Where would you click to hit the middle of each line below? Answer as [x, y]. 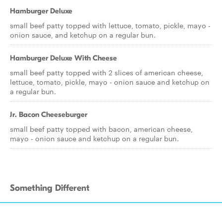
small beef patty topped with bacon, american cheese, [101, 129]
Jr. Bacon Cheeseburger [49, 114]
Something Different [50, 188]
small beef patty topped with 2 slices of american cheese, [107, 72]
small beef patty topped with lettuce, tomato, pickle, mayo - [110, 25]
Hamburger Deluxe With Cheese [63, 58]
